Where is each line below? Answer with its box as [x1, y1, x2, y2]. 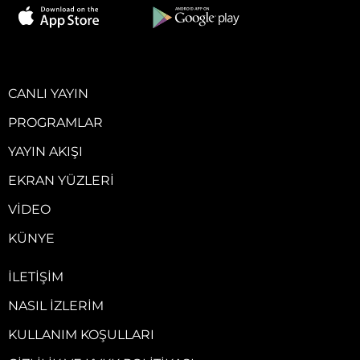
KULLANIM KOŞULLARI [8, 327, 154, 343]
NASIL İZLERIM [8, 298, 104, 314]
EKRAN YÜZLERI [8, 173, 114, 189]
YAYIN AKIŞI [8, 144, 83, 160]
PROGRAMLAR [8, 115, 103, 131]
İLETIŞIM [8, 269, 63, 285]
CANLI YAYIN [8, 86, 88, 102]
